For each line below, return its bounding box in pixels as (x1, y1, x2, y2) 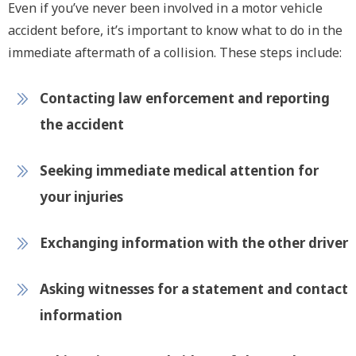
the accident (40, 115, 124, 133)
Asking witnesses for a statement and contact (40, 280, 348, 298)
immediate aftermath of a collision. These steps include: (8, 44, 342, 61)
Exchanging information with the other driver (40, 234, 348, 252)
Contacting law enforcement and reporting (40, 89, 330, 107)
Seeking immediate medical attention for (40, 161, 319, 180)
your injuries (40, 188, 123, 206)
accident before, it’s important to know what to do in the (8, 21, 342, 39)
